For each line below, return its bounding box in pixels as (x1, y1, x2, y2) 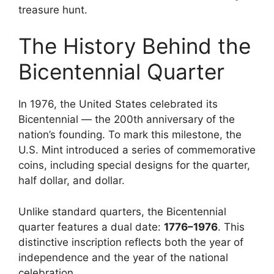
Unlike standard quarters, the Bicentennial (18, 205, 226, 218)
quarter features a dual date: (18, 220, 164, 233)
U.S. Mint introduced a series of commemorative (18, 144, 256, 157)
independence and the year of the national (18, 251, 228, 264)
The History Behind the (18, 33, 251, 59)
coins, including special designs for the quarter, (18, 159, 250, 172)
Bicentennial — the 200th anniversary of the (18, 113, 235, 126)
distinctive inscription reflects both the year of (18, 235, 243, 248)
